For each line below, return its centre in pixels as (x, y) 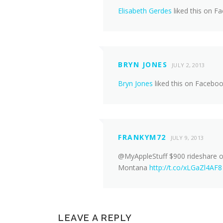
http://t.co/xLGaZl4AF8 (186, 167)
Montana (134, 167)
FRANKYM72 (142, 137)
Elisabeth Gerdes (145, 11)
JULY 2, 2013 (188, 65)
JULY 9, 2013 (187, 138)
